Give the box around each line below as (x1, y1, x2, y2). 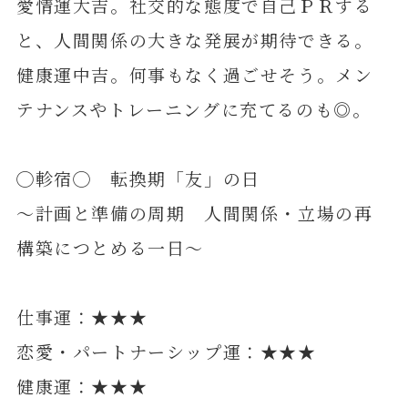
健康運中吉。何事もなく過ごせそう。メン (15, 61, 373, 87)
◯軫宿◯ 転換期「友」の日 (15, 165, 260, 190)
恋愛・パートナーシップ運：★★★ (15, 338, 317, 363)
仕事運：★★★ (15, 303, 148, 329)
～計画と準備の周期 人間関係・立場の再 (15, 199, 373, 225)
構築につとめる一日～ (15, 234, 205, 260)
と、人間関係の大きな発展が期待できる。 (15, 26, 373, 52)
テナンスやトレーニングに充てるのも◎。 (15, 96, 372, 121)
